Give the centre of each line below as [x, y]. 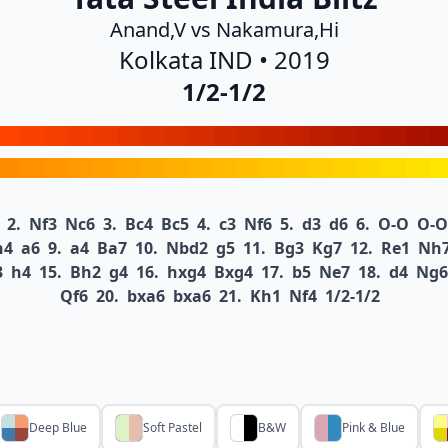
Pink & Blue [373, 428]
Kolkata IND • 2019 [224, 59]
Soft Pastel [172, 428]
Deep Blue [58, 428]
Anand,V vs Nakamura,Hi [224, 29]
